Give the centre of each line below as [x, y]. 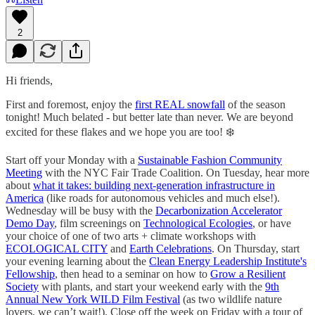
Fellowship [30, 274]
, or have [272, 223]
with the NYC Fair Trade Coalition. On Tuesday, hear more [176, 172]
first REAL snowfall [180, 104]
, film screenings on [99, 223]
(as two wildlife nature [231, 299]
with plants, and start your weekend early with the [152, 286]
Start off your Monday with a [72, 160]
